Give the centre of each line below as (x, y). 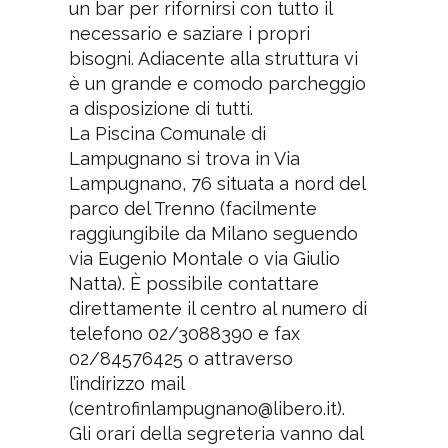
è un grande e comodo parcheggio (217, 83)
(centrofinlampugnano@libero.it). (206, 408)
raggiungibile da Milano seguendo (213, 233)
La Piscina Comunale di (167, 133)
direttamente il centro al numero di (217, 308)
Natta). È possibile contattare (193, 283)
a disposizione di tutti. (163, 108)
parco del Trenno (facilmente (192, 208)
